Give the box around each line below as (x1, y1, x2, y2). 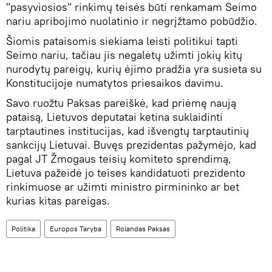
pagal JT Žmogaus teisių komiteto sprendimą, (6, 152, 231, 166)
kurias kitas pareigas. (6, 194, 113, 208)
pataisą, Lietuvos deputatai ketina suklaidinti (6, 110, 223, 124)
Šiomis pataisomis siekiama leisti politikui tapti (6, 34, 238, 49)
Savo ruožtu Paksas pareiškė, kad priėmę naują (6, 96, 236, 110)
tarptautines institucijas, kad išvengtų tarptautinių (6, 124, 249, 138)
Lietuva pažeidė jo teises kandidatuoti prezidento (6, 166, 245, 180)
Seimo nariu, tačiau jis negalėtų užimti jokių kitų (6, 48, 242, 63)
